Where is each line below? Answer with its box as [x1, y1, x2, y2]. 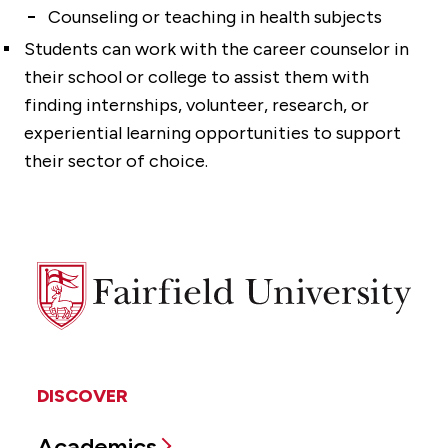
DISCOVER [37, 385, 128, 408]
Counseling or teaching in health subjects [48, 5, 382, 28]
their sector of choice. [24, 149, 208, 172]
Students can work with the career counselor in [24, 37, 409, 60]
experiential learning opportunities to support [24, 121, 401, 144]
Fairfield [37, 264, 93, 284]
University [37, 289, 108, 309]
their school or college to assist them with [24, 65, 369, 88]
